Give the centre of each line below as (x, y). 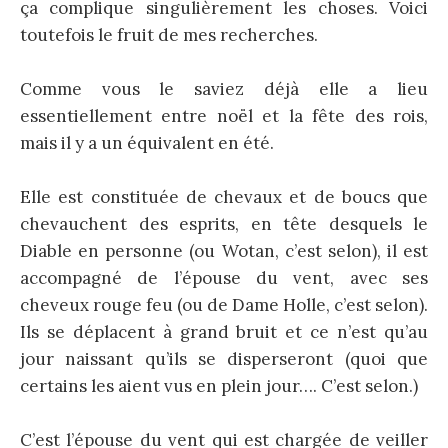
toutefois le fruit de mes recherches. (169, 34)
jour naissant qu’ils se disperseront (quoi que (224, 359)
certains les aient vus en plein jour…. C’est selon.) (219, 386)
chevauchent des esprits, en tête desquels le (224, 224)
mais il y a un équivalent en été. (147, 142)
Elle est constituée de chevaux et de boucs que (224, 197)
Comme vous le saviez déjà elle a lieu (224, 88)
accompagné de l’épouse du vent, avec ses (224, 278)
